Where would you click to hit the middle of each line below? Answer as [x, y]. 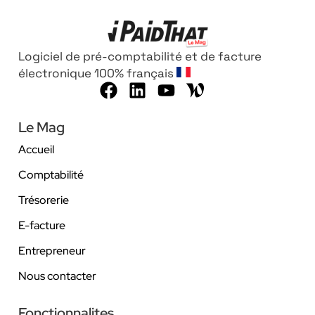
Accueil [36, 150]
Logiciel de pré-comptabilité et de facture [140, 57]
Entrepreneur [52, 251]
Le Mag [41, 128]
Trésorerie [44, 200]
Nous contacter [57, 276]
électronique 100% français [97, 73]
